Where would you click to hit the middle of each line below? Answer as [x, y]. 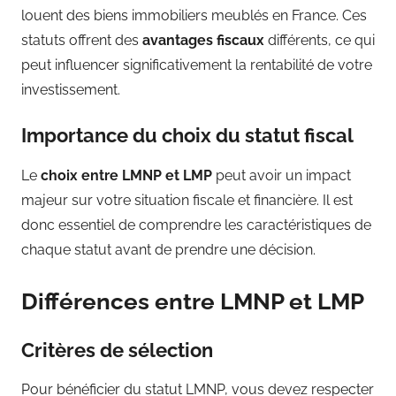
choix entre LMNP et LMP [126, 175]
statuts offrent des [82, 41]
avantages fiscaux [203, 41]
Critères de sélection [117, 350]
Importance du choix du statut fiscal [187, 136]
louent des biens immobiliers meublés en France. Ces [194, 16]
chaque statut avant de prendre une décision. [168, 249]
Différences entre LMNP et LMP [193, 301]
